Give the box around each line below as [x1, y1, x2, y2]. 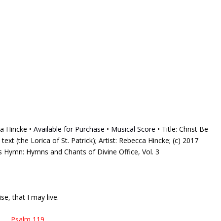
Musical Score [111, 124, 155, 134]
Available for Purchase [34, 124, 105, 134]
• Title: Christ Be [155, 124, 208, 134]
